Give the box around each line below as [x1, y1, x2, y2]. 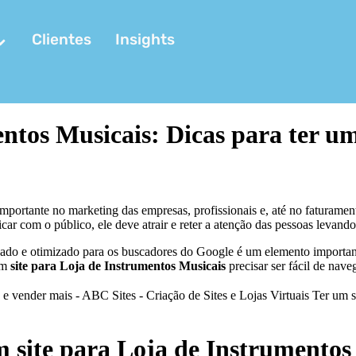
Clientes [32, 30, 92, 48]
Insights [115, 30, 176, 48]
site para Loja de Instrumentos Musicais [10, 258, 226, 273]
